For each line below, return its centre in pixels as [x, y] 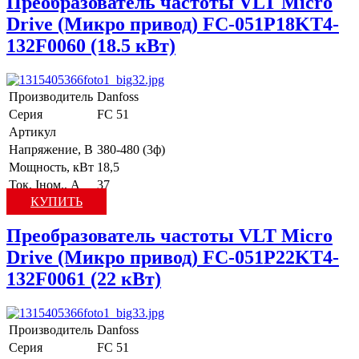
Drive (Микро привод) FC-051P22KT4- [173, 258]
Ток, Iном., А [44, 185]
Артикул [32, 132]
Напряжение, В [51, 150]
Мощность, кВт [51, 167]
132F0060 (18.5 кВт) [91, 46]
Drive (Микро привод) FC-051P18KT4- [173, 24]
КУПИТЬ [56, 202]
